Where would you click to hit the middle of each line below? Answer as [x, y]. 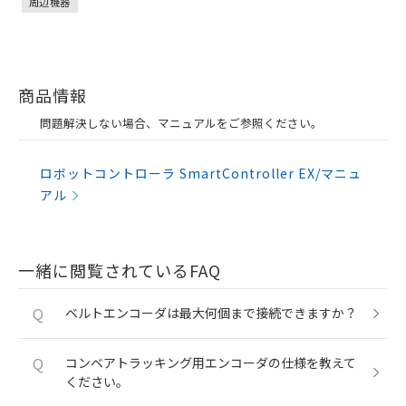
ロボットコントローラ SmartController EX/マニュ [201, 173]
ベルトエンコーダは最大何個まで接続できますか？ [211, 313]
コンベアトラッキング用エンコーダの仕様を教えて [211, 362]
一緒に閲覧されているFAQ [120, 270]
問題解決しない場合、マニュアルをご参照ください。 [181, 123]
